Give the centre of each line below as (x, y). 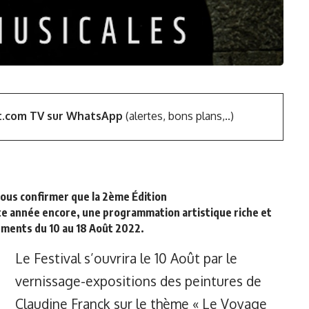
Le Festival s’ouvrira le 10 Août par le (126, 258)
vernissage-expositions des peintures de (138, 281)
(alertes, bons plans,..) (178, 116)
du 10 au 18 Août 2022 (88, 229)
